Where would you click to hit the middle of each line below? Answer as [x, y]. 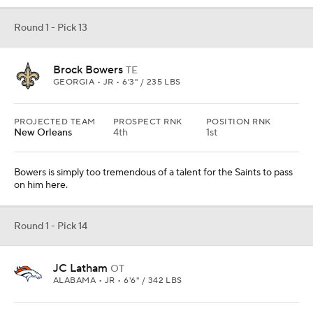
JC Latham [80, 268]
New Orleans [43, 133]
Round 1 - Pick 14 [51, 226]
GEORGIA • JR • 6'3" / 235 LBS [117, 82]
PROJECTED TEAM [55, 122]
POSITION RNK [239, 122]
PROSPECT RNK [148, 122]
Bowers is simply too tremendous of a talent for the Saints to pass [153, 173]
